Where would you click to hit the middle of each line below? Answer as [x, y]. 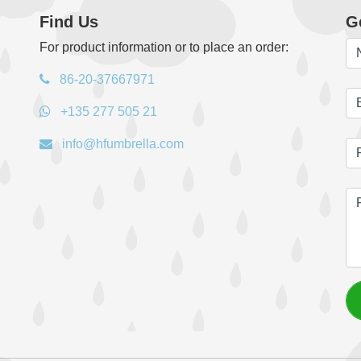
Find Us [68, 21]
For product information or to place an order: [164, 47]
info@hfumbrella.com [121, 143]
